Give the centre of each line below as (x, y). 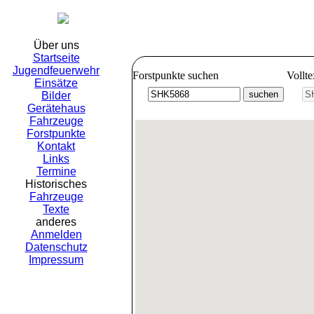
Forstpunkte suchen (176, 75)
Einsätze (56, 83)
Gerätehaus (56, 108)
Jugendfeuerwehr (56, 70)
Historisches (56, 184)
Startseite (56, 58)
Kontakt (56, 146)
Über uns (56, 45)
